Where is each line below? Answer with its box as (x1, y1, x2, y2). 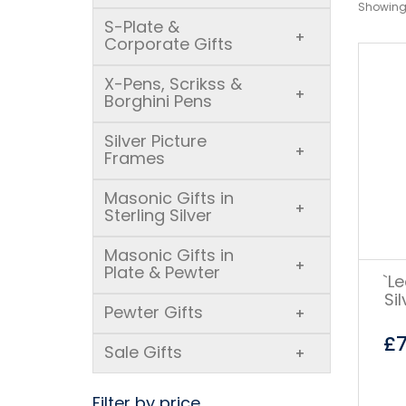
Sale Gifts (104, 341, 182, 364)
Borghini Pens (104, 90, 212, 113)
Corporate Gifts (104, 33, 233, 56)
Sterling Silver (104, 204, 212, 227)
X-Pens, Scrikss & (104, 72, 242, 96)
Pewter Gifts (104, 301, 203, 324)
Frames (104, 147, 165, 170)
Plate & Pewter (104, 261, 220, 285)
